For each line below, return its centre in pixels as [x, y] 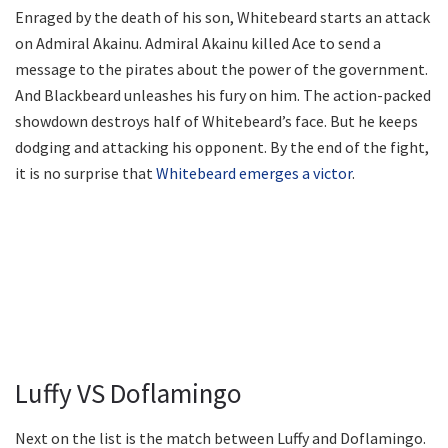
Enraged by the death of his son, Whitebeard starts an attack [222, 17]
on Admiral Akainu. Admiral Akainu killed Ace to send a [198, 43]
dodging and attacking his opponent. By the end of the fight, [222, 147]
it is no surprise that [85, 173]
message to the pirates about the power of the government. [221, 69]
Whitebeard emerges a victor [254, 173]
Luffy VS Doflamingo [128, 393]
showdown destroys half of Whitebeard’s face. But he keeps [216, 121]
